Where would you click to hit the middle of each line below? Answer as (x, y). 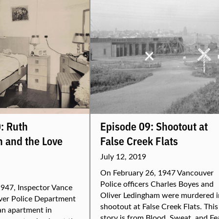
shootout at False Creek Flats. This (159, 206)
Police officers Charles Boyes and (157, 184)
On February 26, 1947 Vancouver (157, 172)
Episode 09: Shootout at (154, 126)
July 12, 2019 (123, 156)
